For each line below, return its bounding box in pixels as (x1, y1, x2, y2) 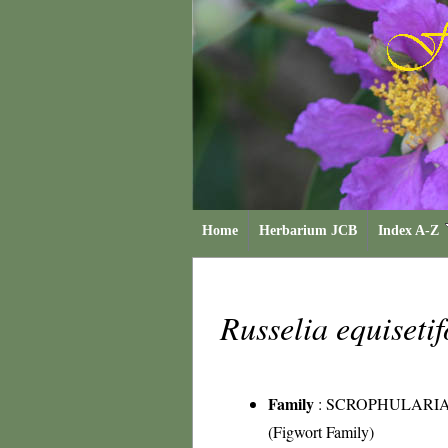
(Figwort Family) (268, 421, 374, 442)
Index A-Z (378, 223, 439, 238)
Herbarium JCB (259, 223, 357, 238)
